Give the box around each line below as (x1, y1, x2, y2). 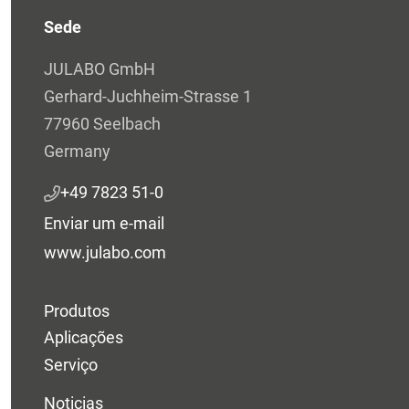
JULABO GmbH (44, 59, 155, 79)
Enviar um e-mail (44, 214, 164, 233)
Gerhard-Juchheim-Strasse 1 (44, 87, 252, 106)
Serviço (44, 354, 98, 374)
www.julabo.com (44, 243, 166, 262)
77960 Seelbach (44, 114, 161, 133)
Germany (44, 142, 110, 161)
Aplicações (44, 328, 123, 348)
